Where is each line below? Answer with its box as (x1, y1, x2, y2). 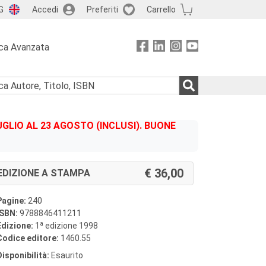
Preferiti (86, 4, 118, 14)
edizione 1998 (43, 221, 98, 230)
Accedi (31, 4, 58, 14)
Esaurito (49, 251, 83, 260)
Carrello (146, 4, 176, 14)
